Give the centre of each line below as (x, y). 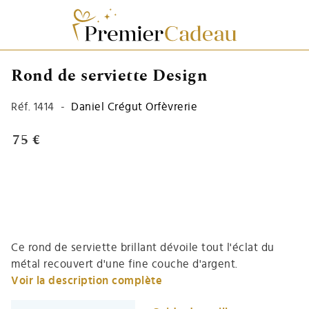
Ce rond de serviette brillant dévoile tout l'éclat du (143, 247)
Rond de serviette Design (109, 76)
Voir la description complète (87, 280)
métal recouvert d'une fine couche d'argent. (124, 264)
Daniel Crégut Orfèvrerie (134, 107)
